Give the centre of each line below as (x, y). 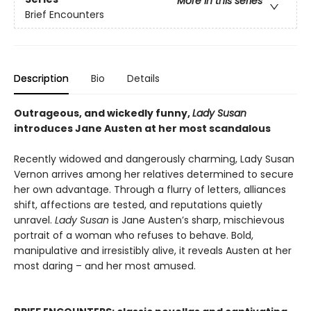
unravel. (34, 220)
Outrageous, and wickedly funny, (103, 113)
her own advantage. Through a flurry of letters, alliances (150, 189)
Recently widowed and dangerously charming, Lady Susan (154, 159)
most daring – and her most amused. (105, 266)
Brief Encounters (65, 15)
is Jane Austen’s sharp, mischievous (197, 220)
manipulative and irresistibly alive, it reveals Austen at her (153, 250)
